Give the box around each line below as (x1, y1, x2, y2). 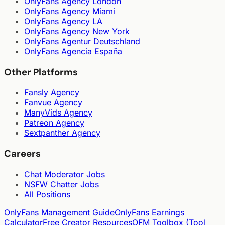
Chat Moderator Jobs (24, 169, 105, 179)
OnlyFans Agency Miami (24, 6, 115, 16)
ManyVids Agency (24, 107, 92, 118)
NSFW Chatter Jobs (24, 179, 99, 189)
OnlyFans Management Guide (4, 207, 115, 217)
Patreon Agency (24, 118, 84, 128)
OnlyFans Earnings (115, 207, 184, 217)
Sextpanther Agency (24, 128, 100, 138)
